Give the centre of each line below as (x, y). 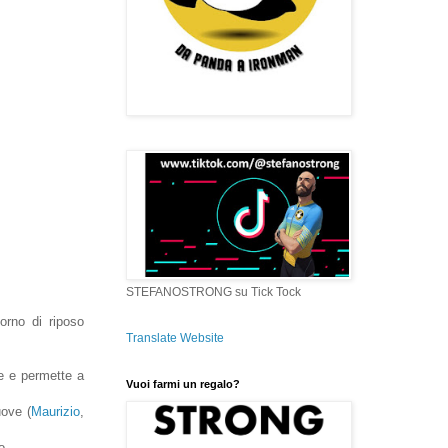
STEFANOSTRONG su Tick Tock (213, 291)
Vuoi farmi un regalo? (183, 383)
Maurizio (55, 412)
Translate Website (175, 337)
